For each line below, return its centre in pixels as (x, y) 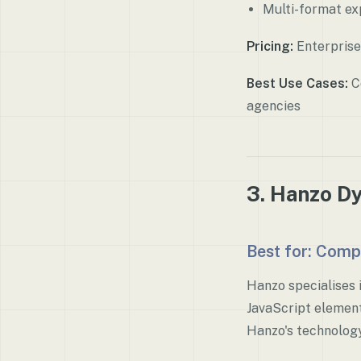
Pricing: (270, 46)
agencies (274, 106)
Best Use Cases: (297, 83)
